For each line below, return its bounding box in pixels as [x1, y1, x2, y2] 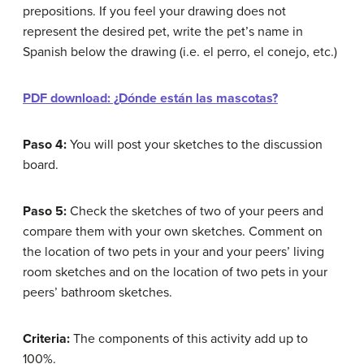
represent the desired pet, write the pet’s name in [23, 24, 303, 40]
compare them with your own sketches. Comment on [23, 223, 323, 240]
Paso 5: [23, 203, 67, 219]
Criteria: [23, 331, 70, 347]
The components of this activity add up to [70, 331, 308, 347]
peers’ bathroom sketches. [23, 284, 172, 301]
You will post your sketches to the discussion [67, 136, 323, 153]
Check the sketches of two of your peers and [67, 203, 323, 219]
